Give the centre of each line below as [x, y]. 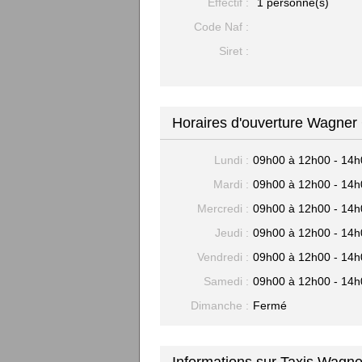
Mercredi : [223, 208]
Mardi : [231, 184]
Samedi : [226, 281]
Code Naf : [221, 27]
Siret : [234, 51]
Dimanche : [220, 305]
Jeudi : [232, 233]
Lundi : [232, 160]
